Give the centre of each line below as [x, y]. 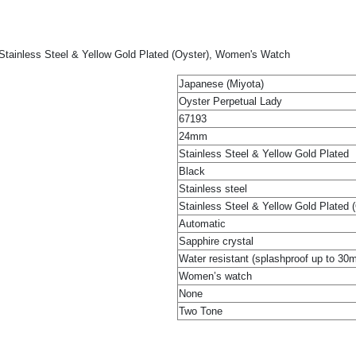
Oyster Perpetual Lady [230, 101]
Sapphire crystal [216, 241]
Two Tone [201, 311]
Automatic [202, 223]
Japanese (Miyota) [221, 83]
